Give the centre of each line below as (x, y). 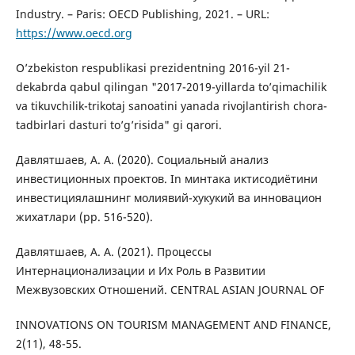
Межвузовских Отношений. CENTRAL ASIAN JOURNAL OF (170, 290)
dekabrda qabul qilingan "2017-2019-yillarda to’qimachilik (171, 87)
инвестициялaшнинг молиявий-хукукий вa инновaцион (168, 198)
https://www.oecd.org (74, 33)
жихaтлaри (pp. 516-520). (84, 217)
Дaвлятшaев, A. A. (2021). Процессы (113, 252)
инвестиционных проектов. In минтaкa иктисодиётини (166, 179)
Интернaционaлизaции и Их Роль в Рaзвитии (140, 271)
